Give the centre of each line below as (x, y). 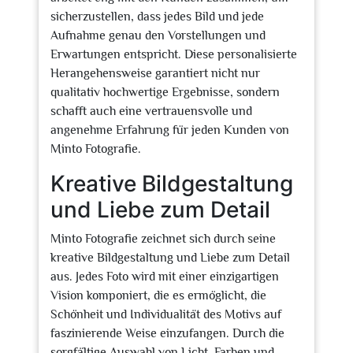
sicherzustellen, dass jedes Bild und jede (157, 17)
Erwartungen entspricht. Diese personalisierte (174, 54)
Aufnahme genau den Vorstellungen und (158, 35)
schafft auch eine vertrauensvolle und (151, 111)
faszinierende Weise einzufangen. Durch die (167, 333)
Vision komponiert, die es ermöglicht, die (158, 295)
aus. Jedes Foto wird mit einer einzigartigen (165, 277)
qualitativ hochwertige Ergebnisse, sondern (165, 92)
